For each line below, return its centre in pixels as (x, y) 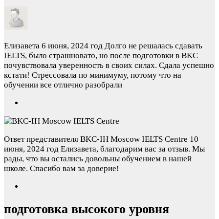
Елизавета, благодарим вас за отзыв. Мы (133, 149)
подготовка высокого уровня (87, 209)
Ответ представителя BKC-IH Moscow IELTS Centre (97, 139)
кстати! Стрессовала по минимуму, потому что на (93, 75)
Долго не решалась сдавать (153, 46)
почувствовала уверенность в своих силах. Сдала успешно (109, 66)
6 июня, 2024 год (72, 46)
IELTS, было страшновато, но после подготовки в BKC (101, 56)
